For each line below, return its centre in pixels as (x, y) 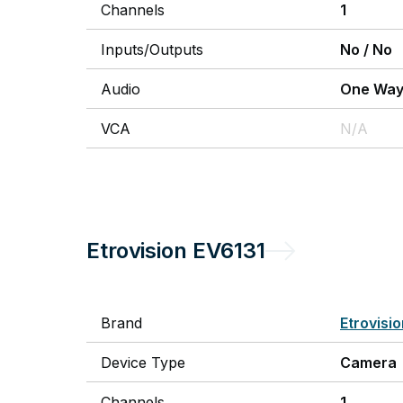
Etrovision (137, 251)
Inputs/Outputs (152, 49)
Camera (368, 363)
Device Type (143, 363)
